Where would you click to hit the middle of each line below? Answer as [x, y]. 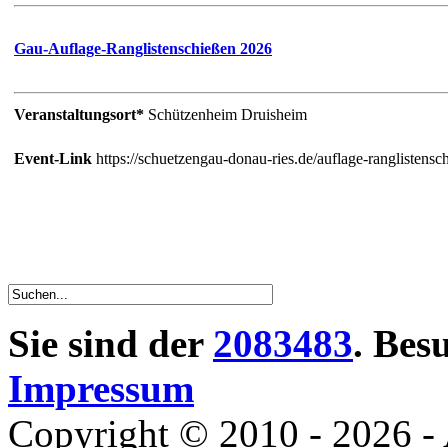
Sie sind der [110, 343]
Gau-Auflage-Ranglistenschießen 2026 [143, 48]
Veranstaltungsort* [81, 114]
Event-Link [55, 158]
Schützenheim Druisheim [227, 114]
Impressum [101, 388]
